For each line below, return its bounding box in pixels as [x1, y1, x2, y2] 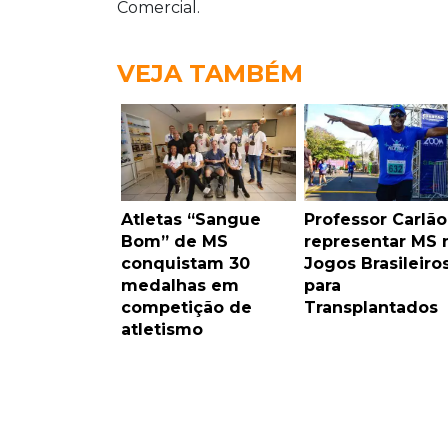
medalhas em [121, 276, 239, 296]
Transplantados [303, 298, 438, 318]
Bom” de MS [121, 232, 228, 252]
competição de [121, 298, 252, 318]
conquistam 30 [121, 254, 250, 274]
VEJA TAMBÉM [117, 59, 303, 89]
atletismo [121, 320, 203, 340]
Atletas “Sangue [121, 210, 261, 230]
